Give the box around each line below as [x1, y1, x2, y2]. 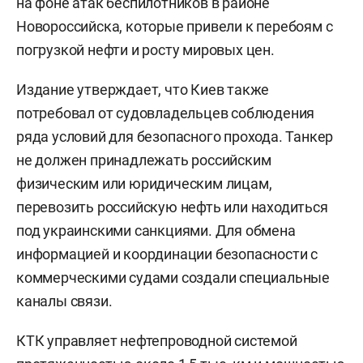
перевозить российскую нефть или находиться [16, 199, 328, 216]
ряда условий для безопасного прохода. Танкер [16, 128, 334, 146]
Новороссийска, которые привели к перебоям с [16, 18, 333, 36]
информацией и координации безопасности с [16, 246, 318, 263]
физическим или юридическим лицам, [16, 175, 272, 193]
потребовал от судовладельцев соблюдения [16, 105, 315, 122]
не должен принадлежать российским [16, 152, 271, 169]
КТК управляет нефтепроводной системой [16, 332, 297, 350]
